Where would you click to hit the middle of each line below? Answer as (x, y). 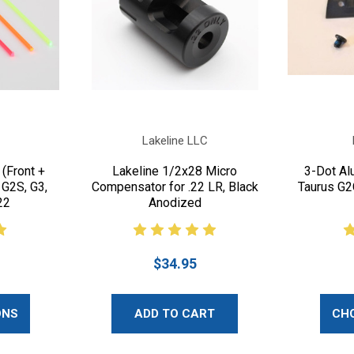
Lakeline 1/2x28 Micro (175, 171)
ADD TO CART (175, 313)
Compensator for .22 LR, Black (175, 186)
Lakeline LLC (175, 140)
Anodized (175, 202)
